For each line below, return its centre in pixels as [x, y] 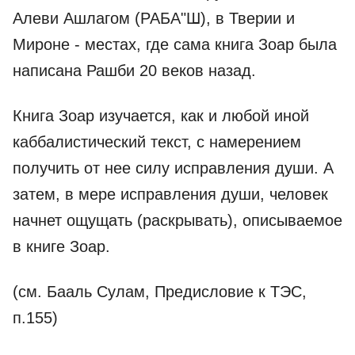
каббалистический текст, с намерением [157, 142]
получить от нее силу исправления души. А [173, 168]
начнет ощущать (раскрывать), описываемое [177, 220]
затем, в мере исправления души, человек [170, 194]
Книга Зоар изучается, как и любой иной [161, 116]
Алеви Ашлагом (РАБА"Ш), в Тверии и [154, 18]
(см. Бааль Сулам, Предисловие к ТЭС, [160, 292]
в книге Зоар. [61, 246]
